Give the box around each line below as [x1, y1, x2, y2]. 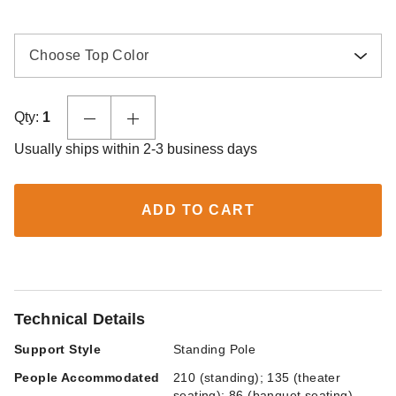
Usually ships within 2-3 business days [14, 141, 257, 156]
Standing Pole [173, 342, 256, 356]
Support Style [14, 342, 102, 356]
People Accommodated [14, 370, 160, 385]
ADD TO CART [141, 202, 255, 217]
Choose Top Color [29, 48, 149, 63]
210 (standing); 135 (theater [173, 370, 341, 385]
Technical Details [14, 310, 146, 328]
